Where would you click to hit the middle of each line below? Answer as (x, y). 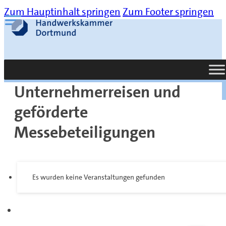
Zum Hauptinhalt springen (62, 12)
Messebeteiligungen (85, 132)
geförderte (51, 112)
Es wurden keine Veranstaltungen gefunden (99, 177)
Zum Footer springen (168, 12)
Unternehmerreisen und (97, 92)
